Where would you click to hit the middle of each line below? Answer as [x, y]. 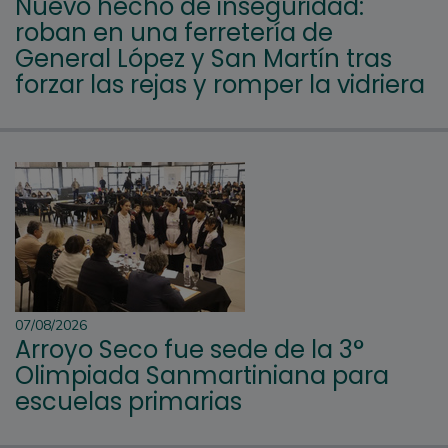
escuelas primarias [128, 401]
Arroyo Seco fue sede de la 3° [189, 349]
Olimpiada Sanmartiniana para [202, 375]
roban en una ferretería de [174, 32]
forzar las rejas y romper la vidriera [220, 84]
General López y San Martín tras [203, 58]
